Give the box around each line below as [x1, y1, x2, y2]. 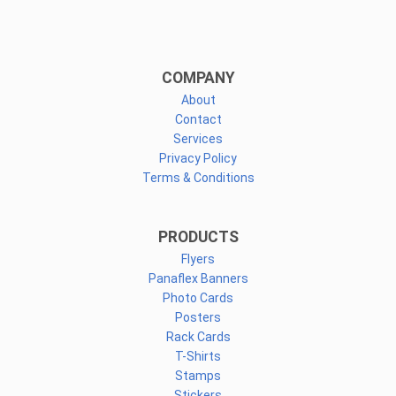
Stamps [175, 368, 221, 383]
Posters [175, 309, 221, 324]
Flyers [181, 251, 215, 266]
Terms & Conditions [141, 170, 255, 185]
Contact [174, 111, 222, 126]
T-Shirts [175, 348, 221, 363]
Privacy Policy [159, 150, 237, 165]
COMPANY [161, 68, 235, 87]
